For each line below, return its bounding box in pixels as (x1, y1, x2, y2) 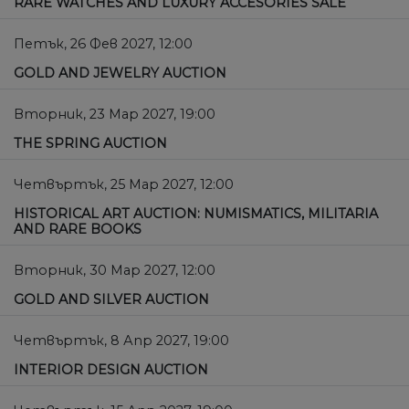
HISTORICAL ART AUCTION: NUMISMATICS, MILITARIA (14, 205, 378, 223)
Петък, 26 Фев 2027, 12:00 (14, 36, 193, 53)
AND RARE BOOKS (14, 221, 142, 238)
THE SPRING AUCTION (14, 135, 167, 152)
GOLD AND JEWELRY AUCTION (14, 65, 226, 82)
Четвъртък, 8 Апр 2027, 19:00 (14, 332, 229, 350)
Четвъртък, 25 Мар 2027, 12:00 (14, 176, 234, 194)
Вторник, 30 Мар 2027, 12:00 (14, 262, 215, 279)
